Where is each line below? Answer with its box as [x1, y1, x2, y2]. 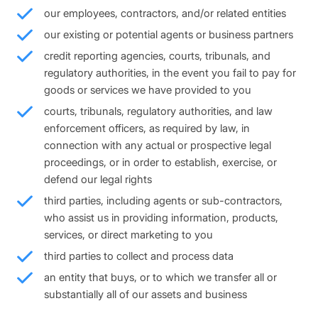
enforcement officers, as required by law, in [44, 121, 250, 136]
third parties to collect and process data [44, 249, 234, 263]
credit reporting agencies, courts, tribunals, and [44, 49, 270, 63]
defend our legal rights [44, 172, 152, 187]
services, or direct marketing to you [44, 228, 213, 242]
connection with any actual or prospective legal [44, 138, 271, 153]
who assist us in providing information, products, [44, 211, 278, 225]
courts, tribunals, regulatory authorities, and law [44, 104, 273, 119]
